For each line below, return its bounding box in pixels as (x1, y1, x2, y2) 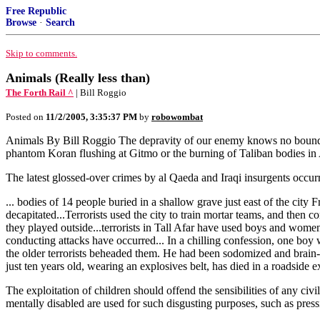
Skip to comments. (6, 48, 77, 59)
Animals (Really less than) (6, 71, 150, 85)
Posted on (6, 111, 46, 122)
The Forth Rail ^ (6, 87, 74, 98)
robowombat (151, 111, 203, 122)
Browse (6, 17, 36, 28)
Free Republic (6, 6, 66, 16)
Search (46, 17, 75, 28)
